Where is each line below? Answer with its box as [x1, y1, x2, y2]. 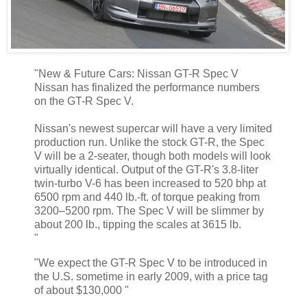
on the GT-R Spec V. [34, 95, 134, 108]
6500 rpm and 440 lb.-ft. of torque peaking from [34, 191, 260, 204]
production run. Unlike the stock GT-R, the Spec [34, 136, 265, 149]
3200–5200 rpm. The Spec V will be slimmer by [34, 205, 264, 217]
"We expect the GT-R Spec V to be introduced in [34, 257, 267, 269]
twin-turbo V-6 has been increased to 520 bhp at [34, 177, 266, 190]
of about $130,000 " [34, 284, 129, 297]
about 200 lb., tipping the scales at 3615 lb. [34, 219, 241, 231]
